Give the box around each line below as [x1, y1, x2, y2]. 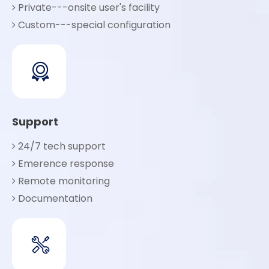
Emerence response [16, 157, 114, 171]
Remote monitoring [16, 174, 110, 188]
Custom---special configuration [16, 18, 171, 32]
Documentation [16, 192, 92, 205]
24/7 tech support [16, 139, 106, 153]
